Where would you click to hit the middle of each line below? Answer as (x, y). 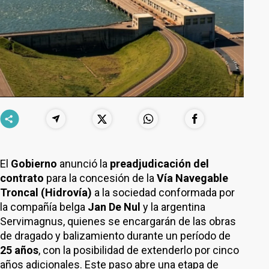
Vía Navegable (192, 178)
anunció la (85, 164)
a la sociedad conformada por (163, 192)
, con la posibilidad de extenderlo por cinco (139, 250)
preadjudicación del (159, 164)
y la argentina (174, 207)
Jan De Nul (115, 207)
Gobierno (35, 164)
